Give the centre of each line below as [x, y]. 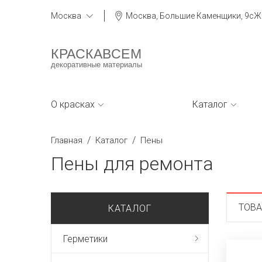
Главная [67, 140]
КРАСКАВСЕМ [96, 54]
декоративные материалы [96, 65]
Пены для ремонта [132, 164]
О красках [73, 104]
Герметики [85, 239]
